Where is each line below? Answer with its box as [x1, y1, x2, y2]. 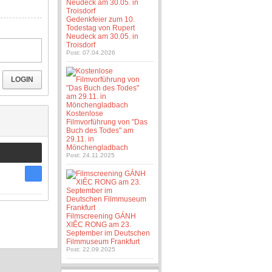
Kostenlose [66, 109, 104, 118]
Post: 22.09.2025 [66, 246, 116, 253]
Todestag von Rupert [66, 24, 135, 32]
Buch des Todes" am [66, 126, 134, 135]
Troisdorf [66, 41, 96, 49]
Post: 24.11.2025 [66, 152, 115, 158]
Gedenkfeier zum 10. [66, 15, 135, 24]
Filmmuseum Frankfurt [66, 237, 140, 246]
